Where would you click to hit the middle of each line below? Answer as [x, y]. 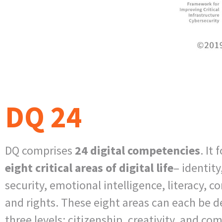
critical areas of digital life [103, 167]
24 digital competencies [138, 150]
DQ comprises [40, 150]
